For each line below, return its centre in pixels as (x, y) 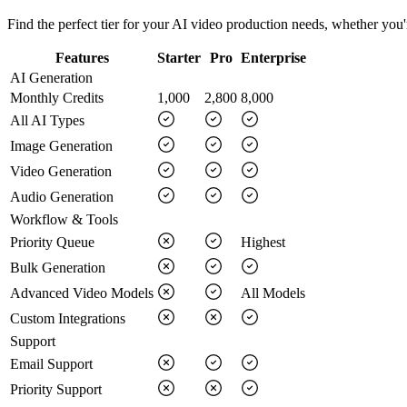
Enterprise (273, 57)
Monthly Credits (57, 97)
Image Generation (61, 145)
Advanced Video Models (82, 293)
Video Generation (61, 171)
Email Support (51, 363)
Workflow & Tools (64, 219)
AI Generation (51, 77)
